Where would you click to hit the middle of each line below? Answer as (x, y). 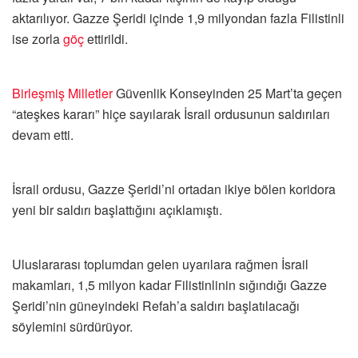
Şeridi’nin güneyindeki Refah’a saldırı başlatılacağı (156, 306)
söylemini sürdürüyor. (72, 327)
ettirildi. (106, 39)
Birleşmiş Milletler (62, 93)
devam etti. (43, 135)
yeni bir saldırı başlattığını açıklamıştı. (117, 210)
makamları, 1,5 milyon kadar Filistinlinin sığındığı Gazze (169, 285)
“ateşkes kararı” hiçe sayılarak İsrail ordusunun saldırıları (171, 114)
